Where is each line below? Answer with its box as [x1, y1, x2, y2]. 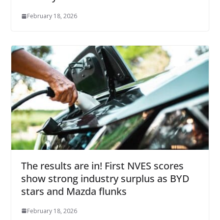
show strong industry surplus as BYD [21, 171, 190, 185]
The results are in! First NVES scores [21, 159, 184, 172]
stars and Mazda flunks [21, 184, 127, 198]
